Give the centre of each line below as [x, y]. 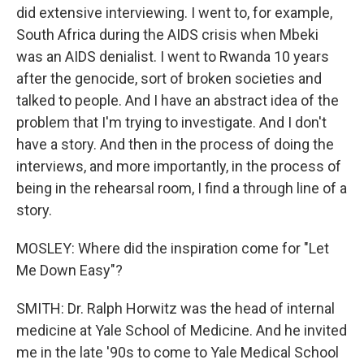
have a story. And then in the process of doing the [175, 144]
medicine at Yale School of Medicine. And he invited [182, 330]
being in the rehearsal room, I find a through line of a [182, 188]
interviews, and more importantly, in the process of [179, 166]
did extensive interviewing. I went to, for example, [174, 13]
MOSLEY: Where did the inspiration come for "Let [173, 248]
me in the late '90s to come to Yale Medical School [178, 352]
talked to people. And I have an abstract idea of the [178, 100]
